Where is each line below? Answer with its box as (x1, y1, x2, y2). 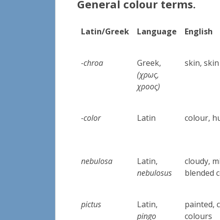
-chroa (81, 57, 104, 68)
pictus (81, 198, 102, 210)
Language (137, 26, 177, 37)
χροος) (137, 81, 161, 92)
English (185, 26, 213, 37)
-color (81, 112, 101, 123)
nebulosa (81, 155, 113, 166)
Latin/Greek (81, 26, 130, 37)
